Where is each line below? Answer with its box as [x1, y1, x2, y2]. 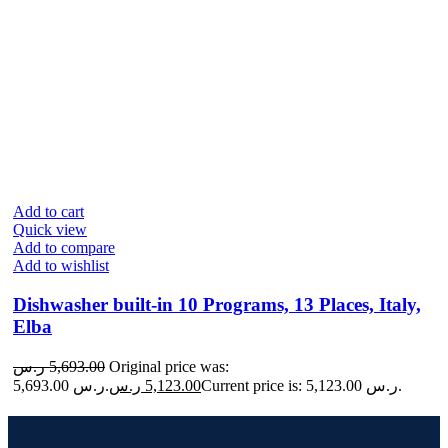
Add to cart [13, 203, 84, 221]
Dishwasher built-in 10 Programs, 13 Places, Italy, [13, 294, 421, 316]
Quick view [13, 221, 87, 239]
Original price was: [109, 357, 229, 375]
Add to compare [13, 239, 115, 257]
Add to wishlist [13, 257, 109, 275]
